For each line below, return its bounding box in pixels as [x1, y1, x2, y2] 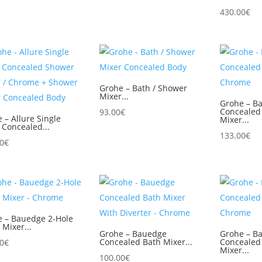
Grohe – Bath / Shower [99, 82, 187, 94]
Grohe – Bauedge [99, 227, 167, 239]
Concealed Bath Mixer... [99, 236, 192, 247]
